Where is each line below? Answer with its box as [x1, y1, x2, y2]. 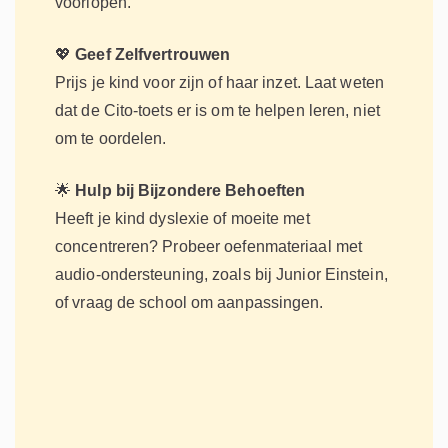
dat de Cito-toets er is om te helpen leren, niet [55, 101, 380, 119]
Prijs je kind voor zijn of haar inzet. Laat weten [55, 73, 384, 91]
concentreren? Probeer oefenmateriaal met [55, 237, 363, 255]
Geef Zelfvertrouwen [75, 45, 231, 63]
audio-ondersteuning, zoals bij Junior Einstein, [55, 265, 388, 283]
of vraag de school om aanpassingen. [55, 293, 324, 311]
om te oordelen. [55, 129, 167, 147]
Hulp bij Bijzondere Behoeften [75, 181, 306, 199]
